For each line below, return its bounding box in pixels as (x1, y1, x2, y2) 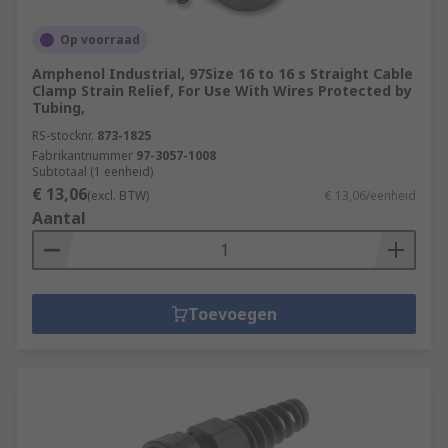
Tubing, (32, 98, 85, 117)
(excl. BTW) (87, 187, 149, 204)
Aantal (32, 207, 86, 229)
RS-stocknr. (32, 127, 94, 144)
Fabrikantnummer (32, 147, 133, 164)
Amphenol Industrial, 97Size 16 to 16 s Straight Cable (32, 64, 413, 83)
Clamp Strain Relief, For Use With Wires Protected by (32, 81, 412, 100)
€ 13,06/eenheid (325, 187, 416, 204)
